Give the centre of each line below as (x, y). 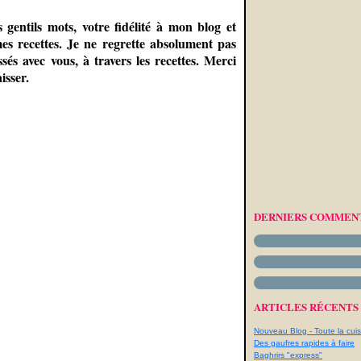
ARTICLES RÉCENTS (306, 307)
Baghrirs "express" (288, 355)
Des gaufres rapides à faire (304, 343)
